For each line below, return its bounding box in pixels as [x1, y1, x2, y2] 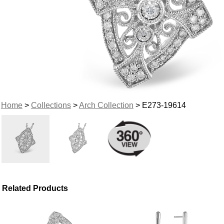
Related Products [2, 183, 68, 192]
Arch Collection [78, 100, 133, 109]
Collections [30, 100, 71, 109]
